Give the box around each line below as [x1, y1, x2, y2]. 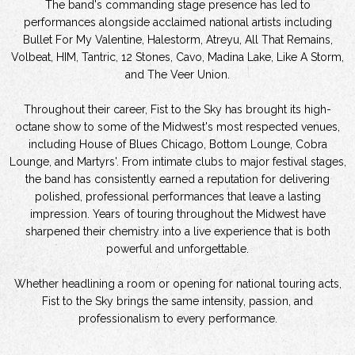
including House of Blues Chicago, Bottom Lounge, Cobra [28, 138, 327, 151]
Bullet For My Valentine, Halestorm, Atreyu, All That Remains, [22, 33, 333, 46]
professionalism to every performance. [78, 312, 277, 325]
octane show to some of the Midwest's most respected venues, [15, 120, 340, 133]
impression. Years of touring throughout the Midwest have [29, 208, 326, 220]
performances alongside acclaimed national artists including [23, 16, 332, 29]
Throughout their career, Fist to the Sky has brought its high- [24, 103, 331, 116]
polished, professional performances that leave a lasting [34, 190, 321, 203]
